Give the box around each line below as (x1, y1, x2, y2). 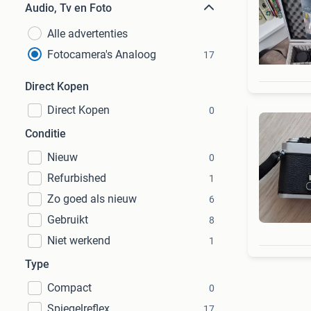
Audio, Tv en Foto (25, 1, 112, 15)
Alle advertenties (47, 27, 128, 40)
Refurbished (47, 171, 106, 185)
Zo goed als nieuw (47, 192, 137, 205)
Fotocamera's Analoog (47, 48, 156, 61)
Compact (47, 281, 92, 294)
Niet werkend (47, 234, 110, 247)
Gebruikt (47, 213, 88, 226)
